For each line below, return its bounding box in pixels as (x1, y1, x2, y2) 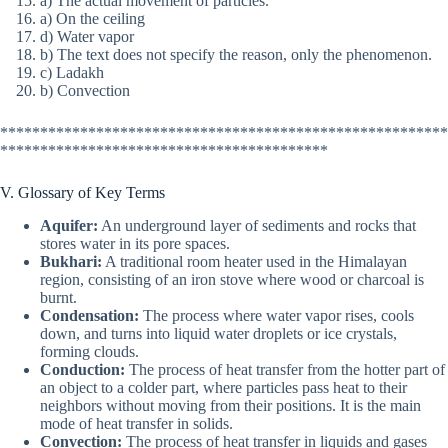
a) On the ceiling (40, 10, 145, 28)
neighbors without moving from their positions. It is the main (40, 396, 421, 414)
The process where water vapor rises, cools (139, 306, 414, 324)
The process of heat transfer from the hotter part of (125, 360, 445, 378)
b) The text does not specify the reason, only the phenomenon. (40, 46, 432, 64)
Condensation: (40, 306, 139, 324)
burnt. (40, 288, 77, 306)
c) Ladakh (40, 64, 104, 82)
